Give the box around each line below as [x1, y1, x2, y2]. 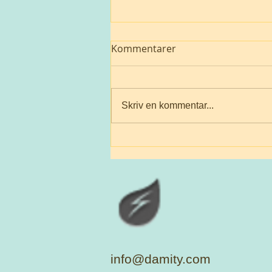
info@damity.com [110, 251, 211, 266]
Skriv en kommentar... [121, 100, 214, 110]
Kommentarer [111, 41, 176, 55]
